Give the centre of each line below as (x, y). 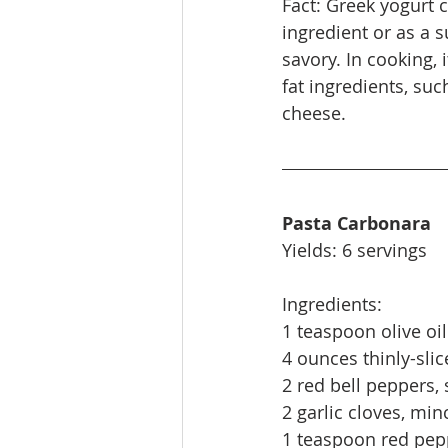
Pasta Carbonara (356, 224)
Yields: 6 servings (354, 250)
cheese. (314, 113)
